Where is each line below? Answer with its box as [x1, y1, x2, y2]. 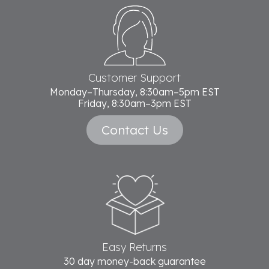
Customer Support [88, 70, 181, 85]
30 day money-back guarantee [63, 255, 206, 267]
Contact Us [101, 121, 168, 138]
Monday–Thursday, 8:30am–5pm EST [49, 85, 220, 98]
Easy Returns [102, 240, 167, 254]
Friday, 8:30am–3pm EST [77, 97, 192, 109]
